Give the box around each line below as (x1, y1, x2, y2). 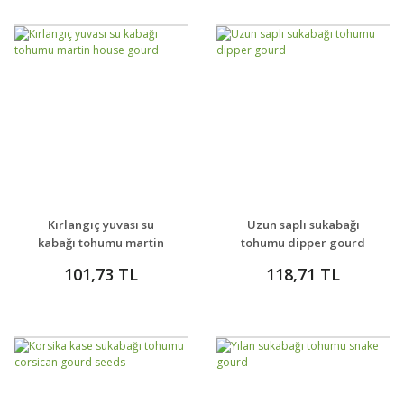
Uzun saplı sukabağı (246, 216, 360, 233)
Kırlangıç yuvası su (48, 216, 154, 233)
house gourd (64, 252, 138, 269)
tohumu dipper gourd (241, 234, 365, 251)
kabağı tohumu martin (38, 234, 164, 251)
